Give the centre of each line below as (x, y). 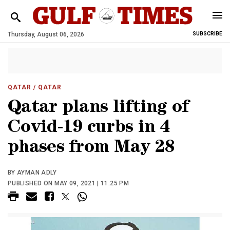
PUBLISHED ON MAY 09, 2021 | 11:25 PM (68, 183)
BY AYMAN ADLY (32, 172)
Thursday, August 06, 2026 (46, 34)
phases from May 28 (91, 149)
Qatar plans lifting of (98, 109)
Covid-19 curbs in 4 (89, 129)
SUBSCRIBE (207, 34)
